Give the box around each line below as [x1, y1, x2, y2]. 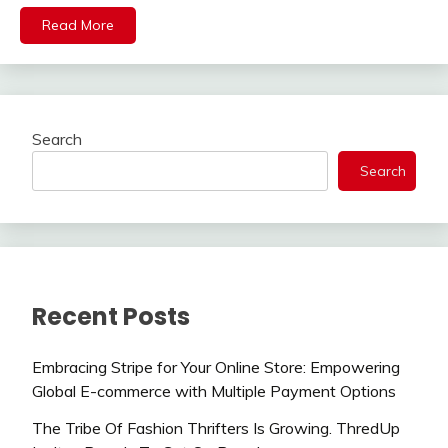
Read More [42, 16, 114, 35]
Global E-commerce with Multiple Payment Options [32, 381, 396, 402]
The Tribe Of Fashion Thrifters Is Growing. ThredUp [32, 418, 400, 439]
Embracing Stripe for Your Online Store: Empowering [32, 357, 400, 378]
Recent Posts [32, 300, 190, 334]
